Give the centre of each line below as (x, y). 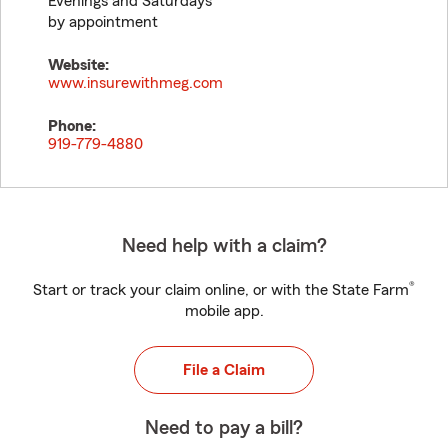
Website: (78, 65)
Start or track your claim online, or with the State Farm (221, 290)
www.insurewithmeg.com (135, 83)
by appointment (103, 22)
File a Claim (224, 370)
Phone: (72, 126)
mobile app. (224, 311)
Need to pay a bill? (224, 428)
